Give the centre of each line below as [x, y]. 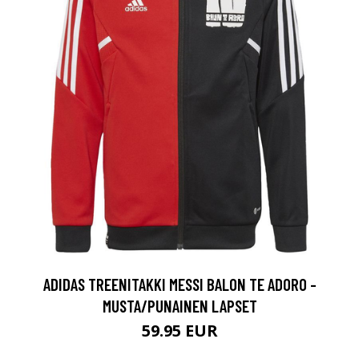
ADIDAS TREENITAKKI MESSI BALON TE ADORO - [179, 284]
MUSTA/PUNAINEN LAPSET [179, 306]
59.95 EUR [179, 331]
